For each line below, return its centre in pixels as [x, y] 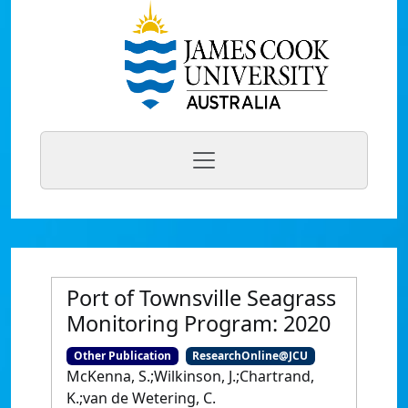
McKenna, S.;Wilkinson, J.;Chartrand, [190, 377]
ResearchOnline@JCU [250, 356]
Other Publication [122, 356]
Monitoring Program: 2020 [199, 323]
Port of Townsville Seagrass [201, 298]
